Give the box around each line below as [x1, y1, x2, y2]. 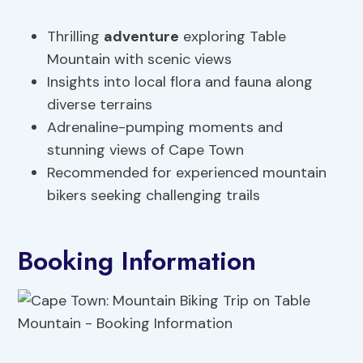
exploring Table [179, 27, 287, 47]
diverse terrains [47, 95, 153, 115]
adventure [104, 27, 180, 47]
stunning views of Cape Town [47, 140, 245, 160]
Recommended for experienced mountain [47, 163, 327, 183]
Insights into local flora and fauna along [47, 72, 314, 92]
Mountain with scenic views [47, 49, 233, 70]
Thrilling [47, 27, 105, 47]
